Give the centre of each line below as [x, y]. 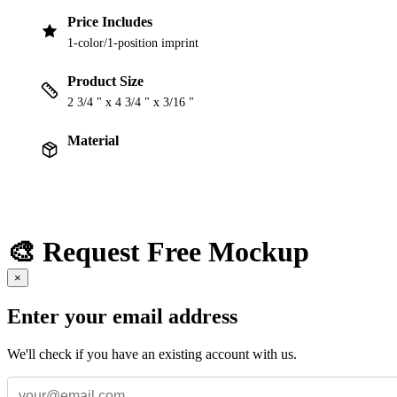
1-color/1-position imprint [133, 43]
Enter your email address [122, 316]
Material [93, 141]
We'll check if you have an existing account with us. [152, 354]
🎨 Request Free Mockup [158, 251]
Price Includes [110, 22]
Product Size [105, 82]
